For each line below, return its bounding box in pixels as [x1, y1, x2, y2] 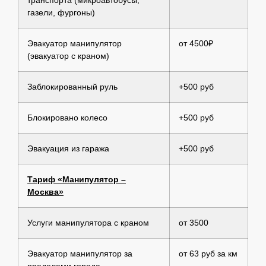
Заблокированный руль [27, 81, 118, 91]
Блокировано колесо [27, 112, 107, 122]
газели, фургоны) [27, 7, 95, 17]
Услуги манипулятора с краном [27, 217, 149, 227]
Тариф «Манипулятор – [27, 174, 126, 184]
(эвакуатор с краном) [27, 50, 109, 61]
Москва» [27, 186, 64, 197]
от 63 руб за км [179, 248, 237, 258]
